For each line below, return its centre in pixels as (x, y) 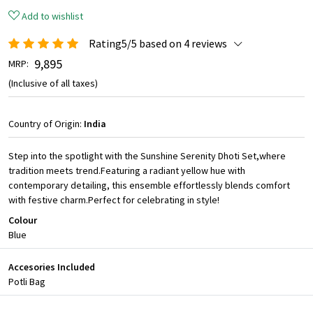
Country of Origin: (46, 124)
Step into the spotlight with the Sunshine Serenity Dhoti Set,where (147, 156)
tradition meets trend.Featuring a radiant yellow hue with (127, 171)
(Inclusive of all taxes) (53, 83)
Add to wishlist (52, 16)
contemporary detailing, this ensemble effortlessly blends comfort (149, 185)
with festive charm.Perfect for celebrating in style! (114, 200)
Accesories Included (52, 267)
